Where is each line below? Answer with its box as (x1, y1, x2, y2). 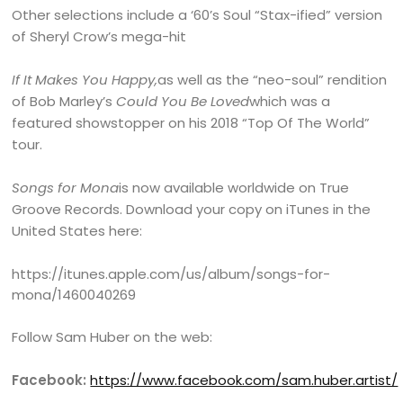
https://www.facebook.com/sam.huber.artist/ (90, 371, 399, 390)
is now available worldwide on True (119, 178, 350, 198)
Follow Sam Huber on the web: (12, 327, 213, 347)
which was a (249, 92, 331, 112)
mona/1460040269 (12, 285, 137, 305)
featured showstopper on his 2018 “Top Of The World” (12, 113, 371, 133)
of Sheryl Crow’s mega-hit (12, 27, 187, 47)
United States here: (12, 221, 143, 241)
